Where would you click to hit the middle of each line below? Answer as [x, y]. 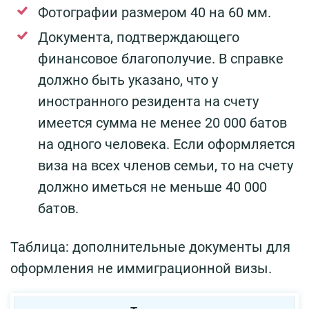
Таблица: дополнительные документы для [150, 247]
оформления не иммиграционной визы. [141, 268]
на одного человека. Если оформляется [167, 144]
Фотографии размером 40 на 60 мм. [154, 12]
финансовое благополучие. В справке [161, 58]
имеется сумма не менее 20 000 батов [162, 122]
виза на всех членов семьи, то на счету [166, 165]
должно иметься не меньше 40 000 [152, 187]
